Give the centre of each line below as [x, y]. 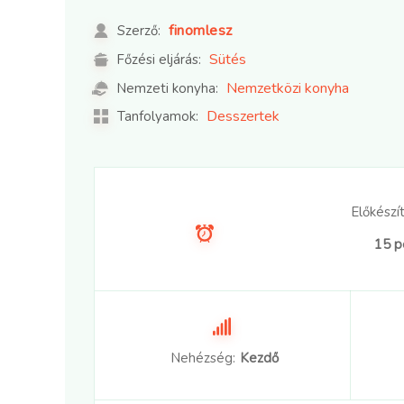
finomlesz [201, 31]
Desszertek [243, 117]
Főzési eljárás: [159, 60]
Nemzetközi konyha [288, 89]
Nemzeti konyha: [168, 89]
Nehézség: [203, 358]
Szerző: [139, 31]
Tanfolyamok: [156, 117]
